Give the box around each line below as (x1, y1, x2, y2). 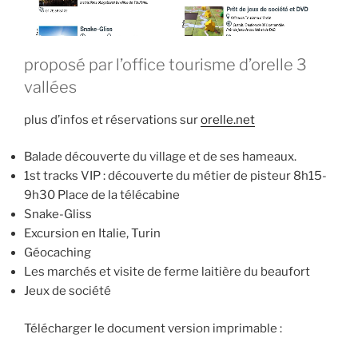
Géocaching (24, 245, 91, 261)
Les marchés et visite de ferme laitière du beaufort (24, 265, 310, 280)
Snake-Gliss (24, 207, 92, 222)
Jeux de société (24, 284, 111, 299)
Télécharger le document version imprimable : (24, 320, 282, 336)
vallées (24, 77, 77, 97)
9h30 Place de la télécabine (24, 188, 180, 203)
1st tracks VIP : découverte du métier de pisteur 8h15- (24, 169, 327, 184)
